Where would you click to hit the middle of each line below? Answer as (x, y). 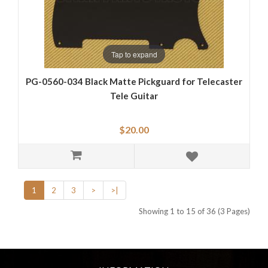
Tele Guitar (134, 96)
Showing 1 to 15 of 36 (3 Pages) (194, 211)
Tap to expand (134, 54)
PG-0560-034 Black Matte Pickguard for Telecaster (134, 82)
